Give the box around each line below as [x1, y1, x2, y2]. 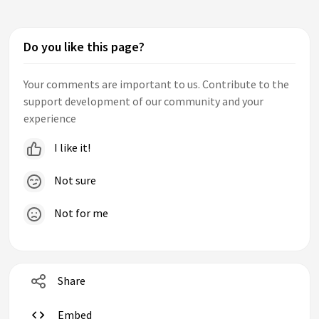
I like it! [52, 140, 90, 155]
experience [23, 111, 76, 126]
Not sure [52, 173, 96, 188]
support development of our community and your [23, 94, 263, 109]
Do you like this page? [23, 38, 145, 56]
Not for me [52, 206, 108, 221]
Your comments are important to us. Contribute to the [23, 77, 289, 92]
